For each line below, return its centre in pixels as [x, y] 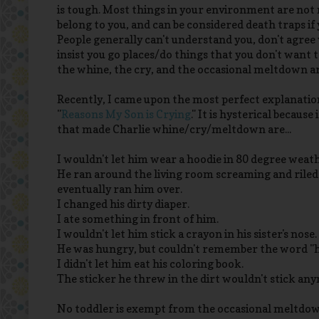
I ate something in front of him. [138, 219]
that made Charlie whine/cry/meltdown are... [174, 130]
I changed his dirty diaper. [123, 204]
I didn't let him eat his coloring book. [150, 264]
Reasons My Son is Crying [126, 115]
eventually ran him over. [120, 189]
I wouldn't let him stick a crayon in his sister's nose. [187, 234]
